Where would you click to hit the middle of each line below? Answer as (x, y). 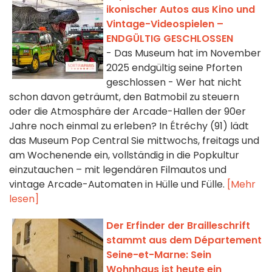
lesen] (24, 199)
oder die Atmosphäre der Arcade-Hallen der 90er (127, 112)
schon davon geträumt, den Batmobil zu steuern (124, 97)
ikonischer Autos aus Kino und (181, 10)
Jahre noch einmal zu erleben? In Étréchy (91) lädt (129, 126)
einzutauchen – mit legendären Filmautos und (118, 170)
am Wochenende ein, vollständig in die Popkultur (124, 155)
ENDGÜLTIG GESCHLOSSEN (170, 39)
